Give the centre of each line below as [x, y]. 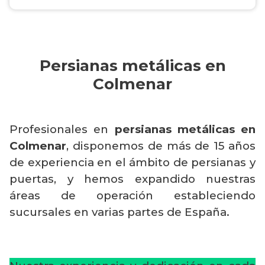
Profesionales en [62, 130]
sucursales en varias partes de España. [119, 212]
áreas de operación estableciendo [132, 196]
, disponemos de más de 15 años [161, 146]
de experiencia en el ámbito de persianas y [132, 163]
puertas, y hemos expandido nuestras [132, 179]
